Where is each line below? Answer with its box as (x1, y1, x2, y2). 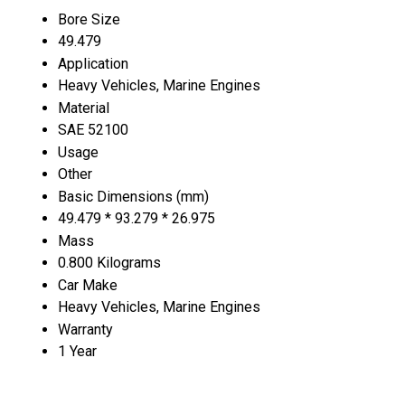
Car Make (58, 276, 118, 294)
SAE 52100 (58, 120, 128, 138)
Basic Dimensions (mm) (58, 187, 209, 205)
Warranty (58, 320, 113, 338)
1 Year (58, 342, 97, 360)
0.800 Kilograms (58, 253, 161, 271)
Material (58, 99, 109, 117)
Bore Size (58, 10, 120, 28)
